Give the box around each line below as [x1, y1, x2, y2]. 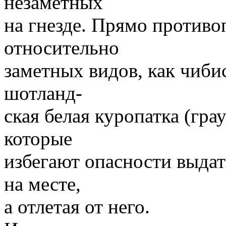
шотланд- [4, 82, 82, 104]
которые [4, 127, 72, 149]
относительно [4, 36, 119, 59]
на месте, [4, 173, 81, 195]
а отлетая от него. [4, 195, 150, 217]
